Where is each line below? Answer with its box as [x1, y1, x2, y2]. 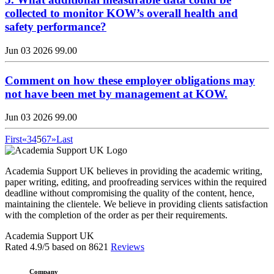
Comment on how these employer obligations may [5, 73, 255, 87]
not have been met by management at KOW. [5, 87, 228, 100]
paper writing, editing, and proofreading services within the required [5, 177, 267, 188]
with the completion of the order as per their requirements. [5, 210, 228, 221]
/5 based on [42, 242, 89, 253]
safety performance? [5, 20, 106, 34]
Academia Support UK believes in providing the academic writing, [5, 166, 262, 177]
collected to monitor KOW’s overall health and [5, 7, 238, 20]
